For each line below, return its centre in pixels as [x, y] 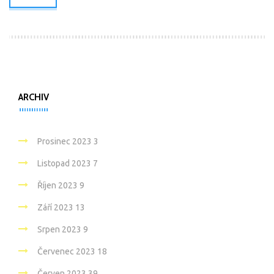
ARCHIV [34, 97]
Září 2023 [56, 207]
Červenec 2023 [67, 251]
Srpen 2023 [60, 229]
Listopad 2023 [65, 163]
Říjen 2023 [58, 185]
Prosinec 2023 [65, 141]
